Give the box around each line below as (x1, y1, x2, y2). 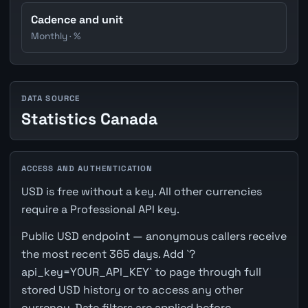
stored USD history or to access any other (21, 283, 243, 298)
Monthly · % (31, 30, 81, 42)
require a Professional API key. (21, 202, 179, 217)
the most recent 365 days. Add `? (21, 247, 195, 262)
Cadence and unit (31, 12, 124, 27)
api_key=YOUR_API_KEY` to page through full (21, 265, 261, 280)
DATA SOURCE (21, 93, 80, 104)
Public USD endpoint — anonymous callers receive (21, 229, 287, 244)
